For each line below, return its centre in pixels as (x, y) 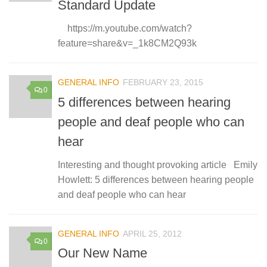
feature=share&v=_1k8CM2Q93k (127, 44)
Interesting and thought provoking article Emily (158, 164)
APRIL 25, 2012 (152, 233)
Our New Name (103, 253)
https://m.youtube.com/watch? (125, 29)
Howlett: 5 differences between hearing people (156, 179)
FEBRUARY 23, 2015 (163, 83)
